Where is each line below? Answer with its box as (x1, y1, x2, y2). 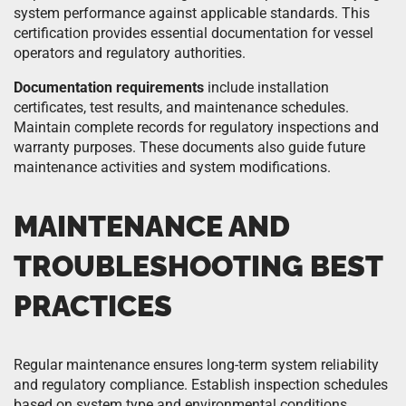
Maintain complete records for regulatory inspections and (14, 119, 379, 136)
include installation (204, 79, 329, 96)
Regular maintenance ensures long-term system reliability (14, 356, 379, 373)
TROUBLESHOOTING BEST (14, 249, 382, 283)
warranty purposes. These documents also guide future (14, 139, 365, 156)
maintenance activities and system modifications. (14, 159, 331, 176)
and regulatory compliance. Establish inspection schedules (14, 376, 388, 393)
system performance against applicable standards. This (14, 5, 370, 22)
